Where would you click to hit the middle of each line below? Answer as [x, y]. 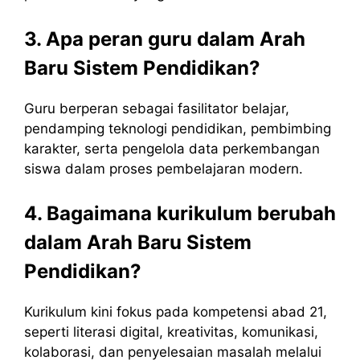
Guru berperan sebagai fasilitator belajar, [157, 108]
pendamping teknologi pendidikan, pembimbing [178, 128]
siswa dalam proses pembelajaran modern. [164, 168]
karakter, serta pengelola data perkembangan [172, 148]
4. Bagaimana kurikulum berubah [180, 214]
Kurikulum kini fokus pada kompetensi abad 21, [176, 312]
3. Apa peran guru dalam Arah [165, 39]
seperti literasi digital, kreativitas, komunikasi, [171, 332]
